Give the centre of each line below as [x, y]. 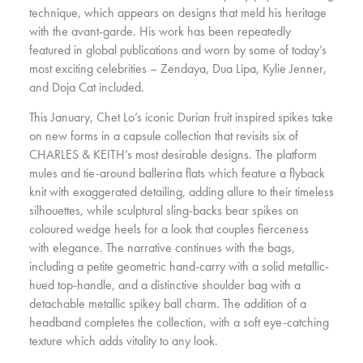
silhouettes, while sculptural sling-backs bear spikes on [164, 211]
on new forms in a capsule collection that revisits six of [164, 137]
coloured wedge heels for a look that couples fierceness [169, 230]
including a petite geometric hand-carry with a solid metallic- [179, 267]
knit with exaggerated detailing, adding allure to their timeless [181, 192]
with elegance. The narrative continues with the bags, [162, 248]
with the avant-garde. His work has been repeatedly [160, 31]
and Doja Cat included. [87, 87]
